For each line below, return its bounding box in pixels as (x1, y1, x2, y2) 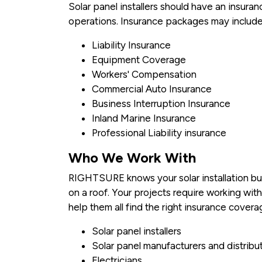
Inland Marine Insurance (92, 112, 196, 125)
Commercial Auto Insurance (92, 83, 212, 95)
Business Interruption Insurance (92, 98, 230, 110)
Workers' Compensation (92, 68, 196, 81)
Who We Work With (68, 149, 196, 167)
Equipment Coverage (92, 54, 186, 66)
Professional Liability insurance (92, 127, 226, 139)
